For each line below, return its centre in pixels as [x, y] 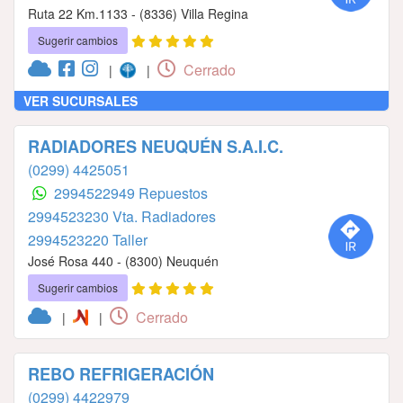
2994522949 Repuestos [130, 193]
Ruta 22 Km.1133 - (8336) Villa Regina [138, 13]
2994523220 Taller [88, 239]
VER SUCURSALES [81, 100]
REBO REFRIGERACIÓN [121, 374]
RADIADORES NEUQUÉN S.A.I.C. [156, 146]
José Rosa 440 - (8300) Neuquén [123, 260]
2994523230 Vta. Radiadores [122, 216]
